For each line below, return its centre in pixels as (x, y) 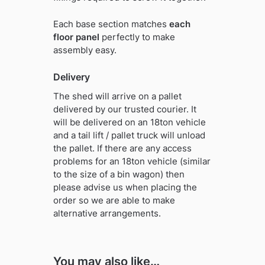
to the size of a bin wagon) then (119, 174)
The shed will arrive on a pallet (117, 96)
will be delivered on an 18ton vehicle (129, 122)
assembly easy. (85, 50)
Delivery (71, 77)
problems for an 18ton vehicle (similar (132, 161)
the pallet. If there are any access (122, 148)
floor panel (76, 37)
